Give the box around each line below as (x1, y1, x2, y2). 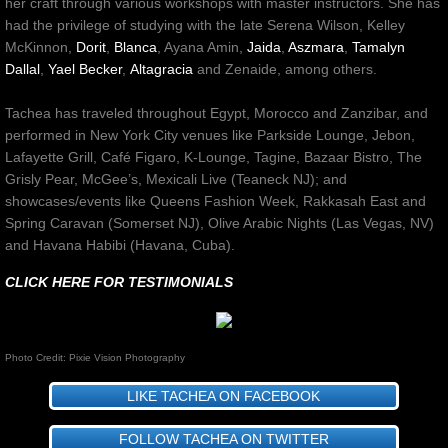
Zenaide (225, 61, 277, 77)
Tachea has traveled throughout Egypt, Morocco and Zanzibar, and (5, 105, 428, 121)
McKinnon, (5, 39, 76, 55)
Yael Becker (48, 61, 122, 77)
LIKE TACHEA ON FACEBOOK (127, 388, 321, 404)
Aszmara (288, 39, 344, 55)
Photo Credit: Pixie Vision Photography (5, 352, 185, 363)
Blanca (114, 39, 157, 55)
